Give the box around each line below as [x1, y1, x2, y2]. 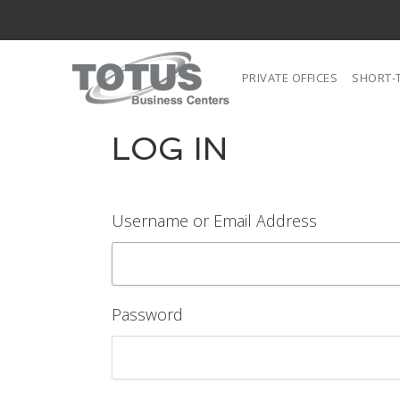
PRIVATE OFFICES [241, 70, 338, 86]
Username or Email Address [112, 210, 317, 231]
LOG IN [112, 129, 228, 168]
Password [112, 304, 183, 325]
